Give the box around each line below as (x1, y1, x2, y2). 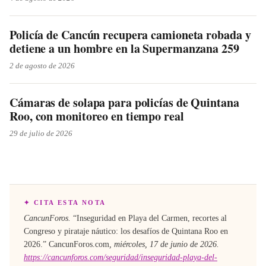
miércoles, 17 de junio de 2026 (114, 240, 217, 249)
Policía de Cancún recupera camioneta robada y (9, 26, 251, 43)
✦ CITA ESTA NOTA (24, 199, 106, 206)
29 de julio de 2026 (9, 129, 72, 138)
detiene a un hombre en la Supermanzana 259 (9, 40, 239, 57)
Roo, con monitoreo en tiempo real (9, 107, 184, 125)
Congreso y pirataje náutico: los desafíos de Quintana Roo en (24, 227, 228, 236)
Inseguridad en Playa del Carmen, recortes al (77, 214, 227, 223)
